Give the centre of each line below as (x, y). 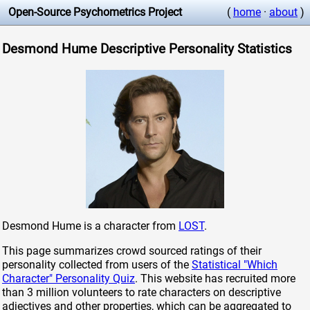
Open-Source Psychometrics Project (95, 12)
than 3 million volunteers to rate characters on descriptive (142, 293)
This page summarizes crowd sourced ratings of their (132, 251)
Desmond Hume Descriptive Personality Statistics (147, 49)
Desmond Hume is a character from (90, 226)
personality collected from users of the (97, 265)
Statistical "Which (235, 265)
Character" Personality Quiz (69, 279)
